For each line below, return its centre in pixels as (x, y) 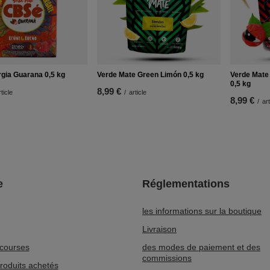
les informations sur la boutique (202, 211)
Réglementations (186, 184)
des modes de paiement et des (201, 247)
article (137, 92)
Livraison (159, 229)
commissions (167, 258)
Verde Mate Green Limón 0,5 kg (150, 74)
